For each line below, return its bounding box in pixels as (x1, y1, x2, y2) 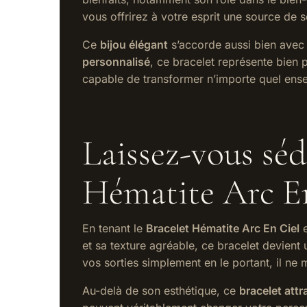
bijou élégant (100, 38, 168, 52)
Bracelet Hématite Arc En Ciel (146, 221, 299, 236)
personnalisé (82, 55, 150, 69)
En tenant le (82, 221, 146, 236)
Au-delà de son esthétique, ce (82, 284, 239, 298)
